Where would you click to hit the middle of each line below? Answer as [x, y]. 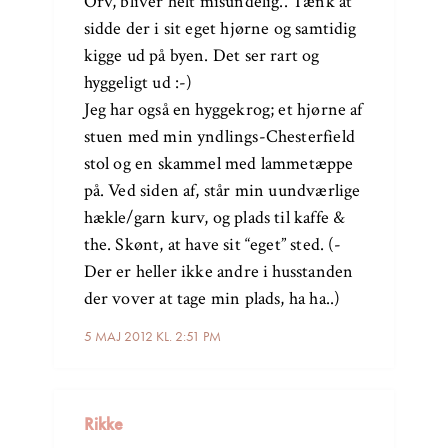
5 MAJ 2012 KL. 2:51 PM [152, 336]
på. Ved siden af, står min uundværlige [222, 191]
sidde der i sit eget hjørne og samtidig [220, 29]
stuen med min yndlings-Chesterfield [219, 137]
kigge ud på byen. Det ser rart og [201, 56]
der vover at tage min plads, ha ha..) [212, 299]
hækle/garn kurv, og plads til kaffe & [214, 218]
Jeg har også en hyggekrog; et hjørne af [223, 110]
